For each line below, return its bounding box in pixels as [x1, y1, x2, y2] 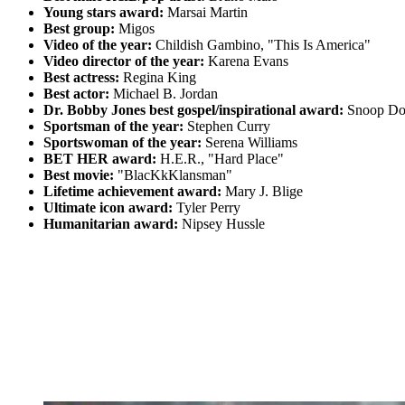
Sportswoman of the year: [43, 135, 205, 151]
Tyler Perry [173, 200, 240, 216]
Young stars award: [43, 5, 164, 21]
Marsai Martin [164, 5, 248, 21]
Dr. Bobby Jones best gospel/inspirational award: [43, 102, 347, 118]
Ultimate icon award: [43, 200, 173, 216]
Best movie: [43, 167, 114, 184]
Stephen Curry [184, 118, 270, 135]
